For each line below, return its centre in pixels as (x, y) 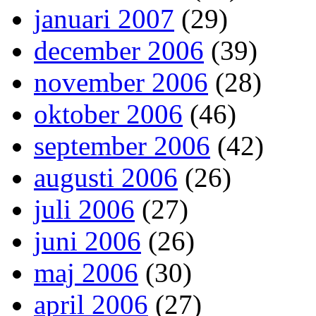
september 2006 (122, 145)
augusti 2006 (106, 177)
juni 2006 (87, 241)
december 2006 (119, 50)
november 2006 (121, 82)
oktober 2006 (108, 114)
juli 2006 (84, 209)
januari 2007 (104, 18)
